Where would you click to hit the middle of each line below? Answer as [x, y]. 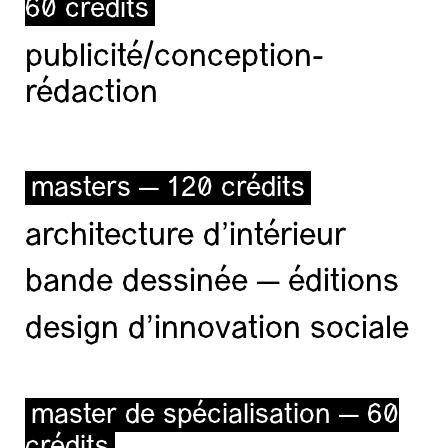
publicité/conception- [174, 58]
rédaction [91, 94]
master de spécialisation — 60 [215, 416]
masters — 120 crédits [168, 188]
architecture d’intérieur [185, 236]
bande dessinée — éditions [212, 283]
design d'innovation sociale [217, 329]
